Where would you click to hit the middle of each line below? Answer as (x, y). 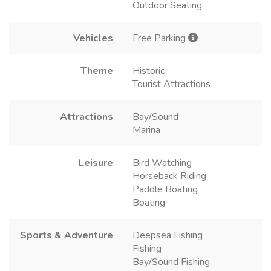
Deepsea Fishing (168, 236)
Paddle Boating (165, 190)
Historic (149, 71)
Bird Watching (162, 163)
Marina (146, 130)
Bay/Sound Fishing (171, 262)
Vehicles (93, 38)
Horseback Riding (169, 176)
